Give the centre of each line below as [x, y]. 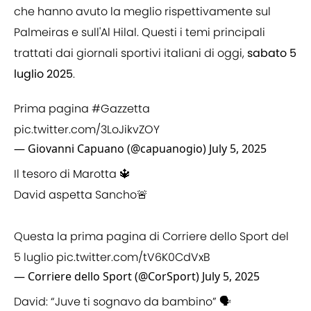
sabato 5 [272, 53]
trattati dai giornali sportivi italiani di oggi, [131, 53]
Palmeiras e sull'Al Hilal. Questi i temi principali [140, 33]
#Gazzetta [121, 109]
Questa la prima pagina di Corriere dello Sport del [151, 237]
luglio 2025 [43, 74]
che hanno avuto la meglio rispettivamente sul [142, 12]
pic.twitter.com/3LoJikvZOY [87, 130]
